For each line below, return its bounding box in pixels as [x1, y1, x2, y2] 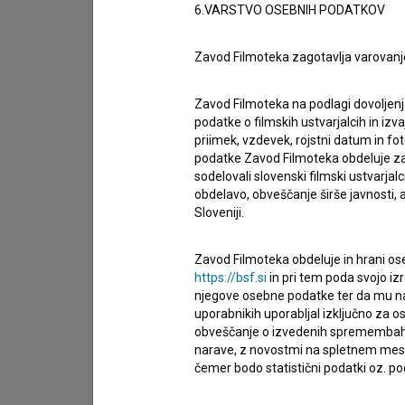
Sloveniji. [194, 205, 244, 220]
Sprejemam [143, 329, 220, 347]
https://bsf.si [194, 270, 267, 285]
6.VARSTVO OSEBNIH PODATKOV [194, 3, 385, 17]
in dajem [318, 329, 381, 347]
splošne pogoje [219, 329, 319, 347]
